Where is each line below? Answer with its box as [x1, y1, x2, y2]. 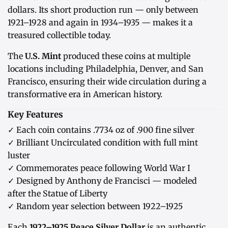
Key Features [8, 109, 63, 121]
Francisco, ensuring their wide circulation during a [8, 76, 207, 87]
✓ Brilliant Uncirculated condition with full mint [8, 137, 198, 148]
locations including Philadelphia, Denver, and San [8, 64, 204, 74]
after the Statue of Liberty [8, 188, 107, 199]
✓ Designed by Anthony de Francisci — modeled [8, 176, 197, 186]
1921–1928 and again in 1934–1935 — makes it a [8, 17, 193, 28]
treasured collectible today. [8, 30, 111, 41]
